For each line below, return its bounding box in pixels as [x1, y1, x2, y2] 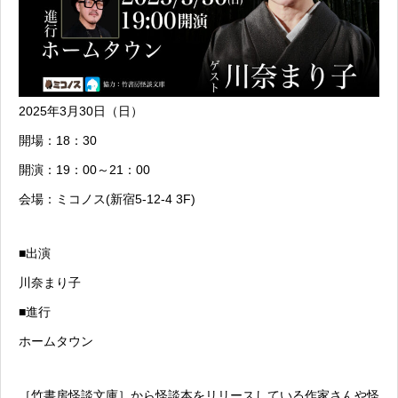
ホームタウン [19, 334, 93, 349]
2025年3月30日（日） [19, 104, 143, 119]
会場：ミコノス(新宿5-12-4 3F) [19, 192, 195, 207]
